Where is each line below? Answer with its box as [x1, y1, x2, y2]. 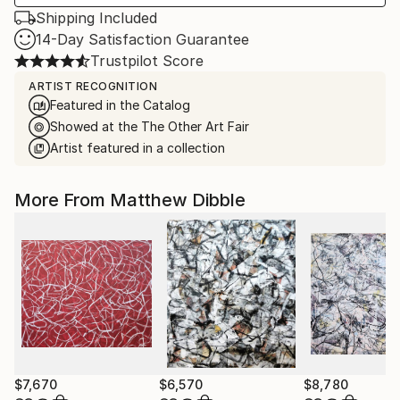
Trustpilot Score [90, 52, 204, 70]
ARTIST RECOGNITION [29, 79, 157, 93]
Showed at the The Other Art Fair [50, 119, 249, 134]
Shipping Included [36, 9, 157, 27]
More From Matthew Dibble [14, 189, 246, 211]
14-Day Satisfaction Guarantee [36, 30, 249, 48]
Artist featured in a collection [50, 140, 225, 155]
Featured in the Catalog [50, 97, 190, 112]
